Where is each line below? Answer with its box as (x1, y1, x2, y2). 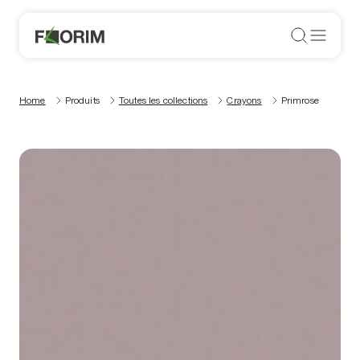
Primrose (280, 95, 319, 106)
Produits (64, 95, 100, 106)
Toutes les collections (118, 95, 208, 106)
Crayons (227, 95, 262, 106)
